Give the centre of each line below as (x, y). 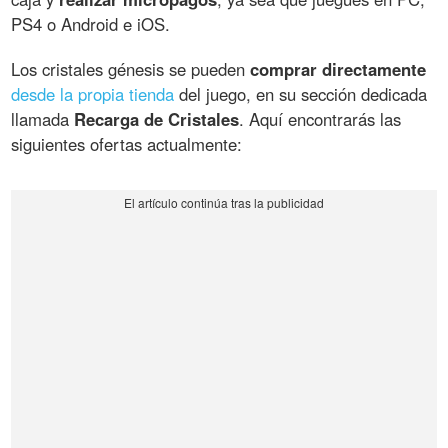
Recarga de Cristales (157, 118)
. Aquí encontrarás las (320, 118)
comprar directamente (338, 68)
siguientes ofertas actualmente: (127, 143)
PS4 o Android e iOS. (91, 23)
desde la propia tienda (93, 93)
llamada (43, 118)
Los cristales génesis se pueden (131, 68)
